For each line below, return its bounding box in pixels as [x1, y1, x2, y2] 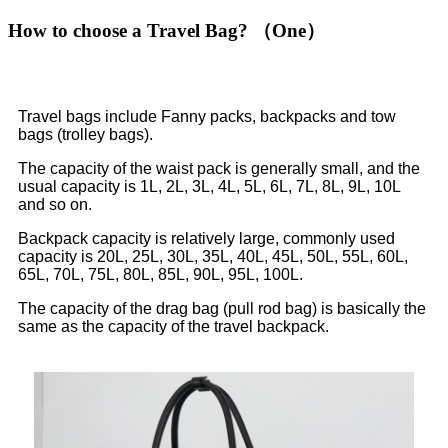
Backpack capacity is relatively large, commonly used [18, 230, 395, 248]
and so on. [18, 196, 92, 214]
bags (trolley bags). [18, 126, 153, 144]
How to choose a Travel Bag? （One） [8, 19, 325, 41]
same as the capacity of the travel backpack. [18, 318, 329, 336]
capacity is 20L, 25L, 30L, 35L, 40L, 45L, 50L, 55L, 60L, [18, 248, 408, 266]
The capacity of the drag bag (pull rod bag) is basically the [18, 300, 426, 318]
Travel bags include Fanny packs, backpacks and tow [18, 108, 396, 126]
